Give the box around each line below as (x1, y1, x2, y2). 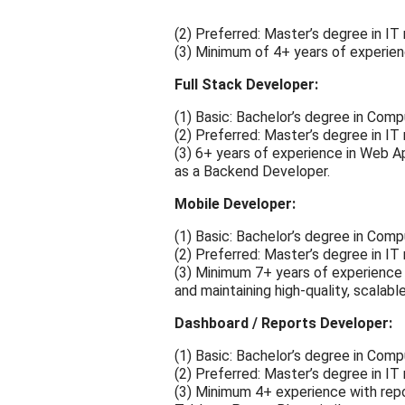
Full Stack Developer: (174, 76, 318, 94)
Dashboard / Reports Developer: (174, 315, 392, 333)
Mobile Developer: (174, 195, 296, 213)
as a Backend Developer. (174, 163, 330, 181)
